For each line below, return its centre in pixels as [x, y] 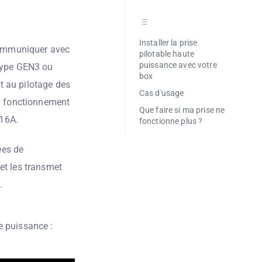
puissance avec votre [178, 65]
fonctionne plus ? [171, 121]
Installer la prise [168, 43]
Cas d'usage [161, 93]
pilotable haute [167, 54]
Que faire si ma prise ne [182, 110]
